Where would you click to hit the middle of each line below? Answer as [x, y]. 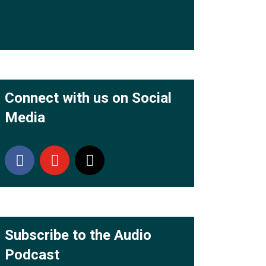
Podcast [32, 255]
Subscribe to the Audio [78, 235]
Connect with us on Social [88, 98]
